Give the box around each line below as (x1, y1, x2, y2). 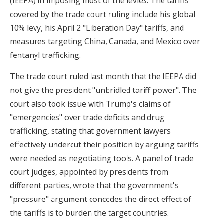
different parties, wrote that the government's (10, 180, 179, 191)
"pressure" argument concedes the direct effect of (10, 193, 191, 204)
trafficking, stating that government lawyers (10, 125, 171, 136)
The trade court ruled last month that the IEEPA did (10, 71, 196, 82)
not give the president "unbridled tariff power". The (10, 84, 197, 95)
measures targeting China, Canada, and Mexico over (10, 36, 200, 47)
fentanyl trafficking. (10, 49, 81, 60)
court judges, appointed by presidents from (10, 166, 168, 177)
